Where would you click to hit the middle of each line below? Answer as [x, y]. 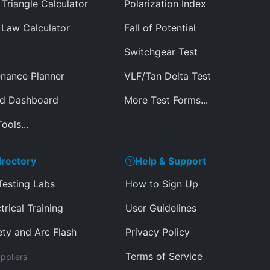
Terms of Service [164, 256]
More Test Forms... [166, 100]
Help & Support [170, 161]
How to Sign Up [162, 184]
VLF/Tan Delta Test [168, 76]
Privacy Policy [157, 232]
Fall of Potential [160, 28]
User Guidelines [161, 208]
